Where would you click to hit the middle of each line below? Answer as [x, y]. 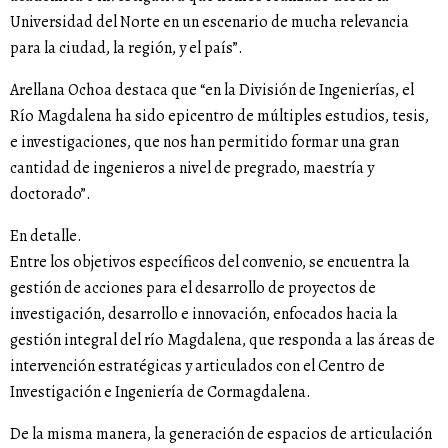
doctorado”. [50, 194]
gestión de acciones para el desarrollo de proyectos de [193, 288]
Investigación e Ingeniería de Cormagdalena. [160, 392]
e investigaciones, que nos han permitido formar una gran [204, 142]
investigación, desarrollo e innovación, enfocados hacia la [204, 314]
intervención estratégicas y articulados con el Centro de [197, 366]
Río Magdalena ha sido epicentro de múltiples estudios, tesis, [219, 116]
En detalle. [46, 236]
